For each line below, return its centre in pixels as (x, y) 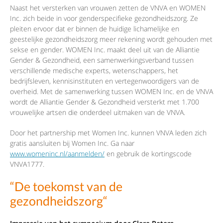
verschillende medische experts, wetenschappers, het (94, 71)
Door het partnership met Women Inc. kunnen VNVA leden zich (108, 133)
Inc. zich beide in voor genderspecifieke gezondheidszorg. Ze (104, 18)
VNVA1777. (27, 164)
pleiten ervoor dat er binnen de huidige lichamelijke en (95, 29)
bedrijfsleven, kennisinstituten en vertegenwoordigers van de (105, 81)
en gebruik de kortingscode (148, 154)
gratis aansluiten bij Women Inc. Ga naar (72, 143)
